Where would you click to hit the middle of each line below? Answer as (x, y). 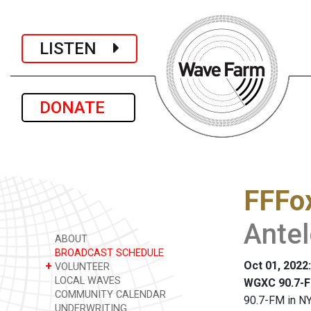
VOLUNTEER (81, 267)
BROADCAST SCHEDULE (108, 253)
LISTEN (76, 48)
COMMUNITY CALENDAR (109, 295)
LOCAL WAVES (86, 281)
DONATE (78, 108)
